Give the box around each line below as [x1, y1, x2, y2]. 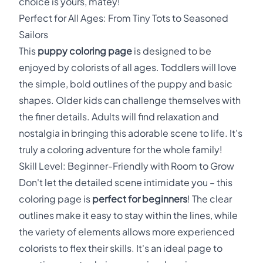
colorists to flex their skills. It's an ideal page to [19, 242, 222, 254]
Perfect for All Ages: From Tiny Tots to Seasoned [19, 12, 228, 24]
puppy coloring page [38, 45, 132, 57]
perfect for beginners [92, 193, 187, 205]
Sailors [19, 28, 48, 41]
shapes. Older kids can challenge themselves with [19, 94, 241, 106]
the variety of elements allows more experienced [19, 225, 235, 238]
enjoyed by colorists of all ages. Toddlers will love [19, 61, 237, 73]
